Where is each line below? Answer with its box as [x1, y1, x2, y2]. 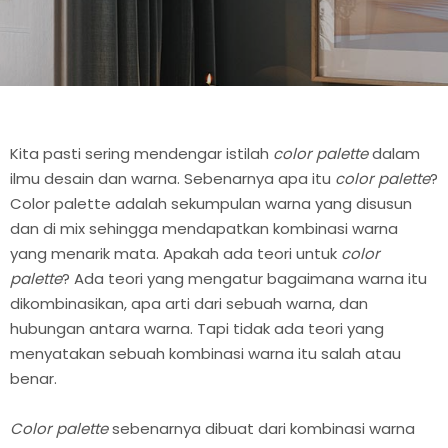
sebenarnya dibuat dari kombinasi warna [108, 418, 415, 440]
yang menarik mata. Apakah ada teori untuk [10, 242, 341, 264]
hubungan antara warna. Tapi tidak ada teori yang [10, 317, 384, 339]
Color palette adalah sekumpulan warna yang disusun [10, 192, 412, 214]
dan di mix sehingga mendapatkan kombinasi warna [10, 217, 398, 239]
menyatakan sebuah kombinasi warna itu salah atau [10, 342, 401, 364]
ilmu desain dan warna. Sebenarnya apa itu [10, 167, 335, 189]
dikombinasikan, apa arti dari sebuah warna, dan [10, 292, 368, 314]
